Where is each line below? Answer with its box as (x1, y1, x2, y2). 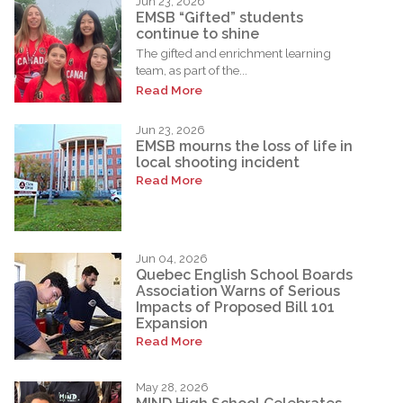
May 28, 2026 (136, 380, 209, 394)
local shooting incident (136, 153, 300, 171)
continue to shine (136, 24, 259, 42)
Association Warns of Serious (136, 282, 340, 300)
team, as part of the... (136, 62, 247, 77)
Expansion (136, 314, 208, 332)
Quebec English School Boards (136, 265, 353, 283)
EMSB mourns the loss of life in (136, 137, 353, 155)
